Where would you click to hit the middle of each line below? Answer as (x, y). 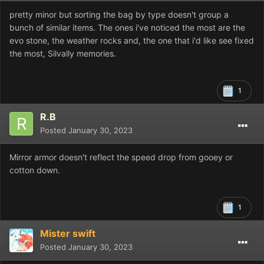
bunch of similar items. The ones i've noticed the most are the (127, 27)
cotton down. (35, 170)
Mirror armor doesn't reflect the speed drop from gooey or (121, 157)
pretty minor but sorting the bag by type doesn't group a (119, 14)
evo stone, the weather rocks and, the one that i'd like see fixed (132, 40)
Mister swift (68, 233)
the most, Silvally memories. (63, 53)
